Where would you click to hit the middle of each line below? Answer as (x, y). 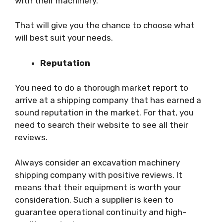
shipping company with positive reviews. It (99, 175)
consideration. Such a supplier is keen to (94, 199)
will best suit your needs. (64, 38)
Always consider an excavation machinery (97, 162)
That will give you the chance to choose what (105, 25)
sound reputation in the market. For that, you (104, 112)
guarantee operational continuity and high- (101, 212)
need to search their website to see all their (102, 125)
